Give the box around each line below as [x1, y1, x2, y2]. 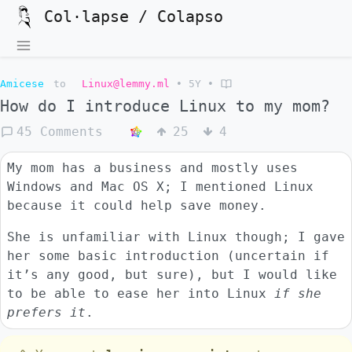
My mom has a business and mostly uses [7, 160, 298, 175]
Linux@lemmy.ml [82, 78, 170, 90]
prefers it [7, 305, 86, 320]
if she [274, 286, 321, 301]
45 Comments [16, 124, 103, 139]
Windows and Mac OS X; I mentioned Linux [7, 179, 313, 194]
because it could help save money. [7, 198, 266, 213]
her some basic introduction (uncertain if [7, 248, 329, 263]
